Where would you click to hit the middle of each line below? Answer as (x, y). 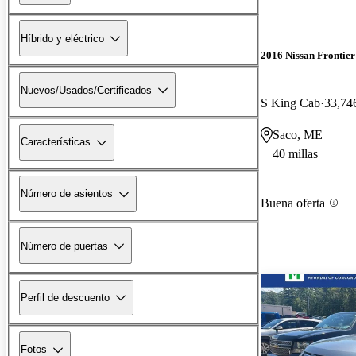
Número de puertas (64, 246)
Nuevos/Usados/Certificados (86, 90)
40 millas (295, 153)
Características (56, 142)
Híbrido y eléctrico (62, 38)
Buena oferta (293, 203)
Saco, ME (298, 134)
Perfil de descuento (65, 297)
